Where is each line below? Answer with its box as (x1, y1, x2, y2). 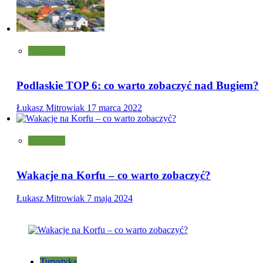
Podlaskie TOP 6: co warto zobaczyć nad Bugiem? (16, 79, 259, 92)
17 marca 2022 (87, 103, 142, 113)
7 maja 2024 (87, 193, 133, 203)
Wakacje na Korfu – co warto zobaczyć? (16, 168, 211, 181)
